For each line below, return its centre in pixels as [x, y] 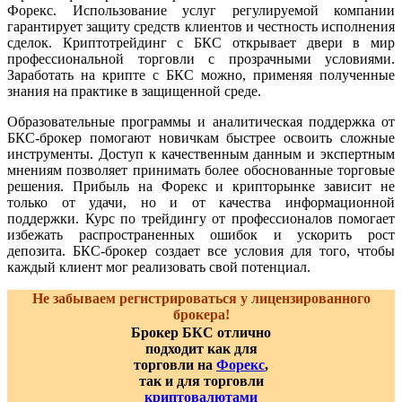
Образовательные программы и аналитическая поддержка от [201, 121]
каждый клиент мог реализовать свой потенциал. [159, 267]
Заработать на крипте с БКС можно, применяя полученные [201, 74]
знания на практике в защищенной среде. [134, 91]
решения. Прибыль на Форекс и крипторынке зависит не [201, 186]
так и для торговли [201, 380]
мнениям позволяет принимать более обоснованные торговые [201, 170]
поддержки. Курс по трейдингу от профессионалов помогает [201, 218]
